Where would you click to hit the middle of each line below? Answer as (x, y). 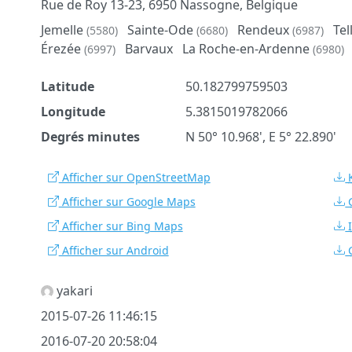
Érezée (62, 48)
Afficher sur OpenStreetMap (134, 177)
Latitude (67, 86)
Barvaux (148, 48)
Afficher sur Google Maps (127, 201)
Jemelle (63, 29)
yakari (73, 290)
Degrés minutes (90, 136)
